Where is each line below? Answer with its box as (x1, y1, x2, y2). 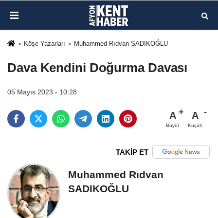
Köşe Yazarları (23, 40, 65, 47)
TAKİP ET (115, 147, 148, 156)
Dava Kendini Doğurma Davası (7, 60, 188, 75)
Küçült (188, 123, 202, 128)
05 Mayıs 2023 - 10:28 (7, 88, 77, 96)
